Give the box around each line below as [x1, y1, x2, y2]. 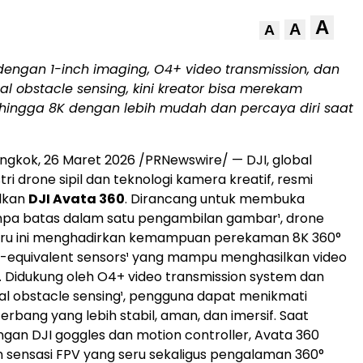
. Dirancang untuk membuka [125, 190, 305, 208]
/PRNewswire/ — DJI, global [135, 151, 312, 169]
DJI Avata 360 [28, 190, 125, 208]
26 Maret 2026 [44, 151, 135, 169]
